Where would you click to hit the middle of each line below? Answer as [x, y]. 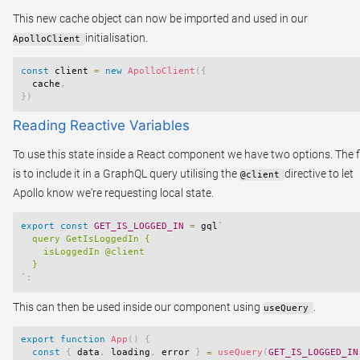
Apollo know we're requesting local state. [113, 193]
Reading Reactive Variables [101, 126]
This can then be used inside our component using [138, 307]
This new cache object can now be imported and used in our [160, 19]
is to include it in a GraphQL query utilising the [126, 174]
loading [128, 353]
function [83, 340]
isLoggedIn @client [83, 252]
